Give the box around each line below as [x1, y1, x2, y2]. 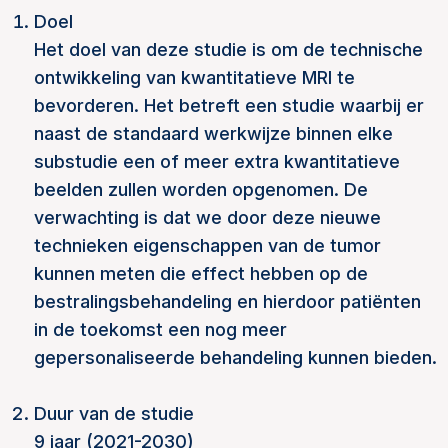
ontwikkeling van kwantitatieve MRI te [34, 67, 355, 88]
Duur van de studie [34, 403, 199, 424]
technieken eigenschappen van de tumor [34, 235, 381, 256]
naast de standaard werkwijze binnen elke [34, 123, 393, 144]
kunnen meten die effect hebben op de [34, 263, 368, 284]
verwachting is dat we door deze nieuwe [34, 207, 381, 228]
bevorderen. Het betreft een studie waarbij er [34, 95, 424, 116]
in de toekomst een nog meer [34, 319, 287, 340]
